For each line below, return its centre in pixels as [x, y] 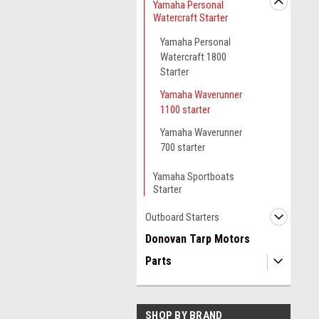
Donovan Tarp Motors [198, 239]
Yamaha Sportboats [194, 177]
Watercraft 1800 [193, 57]
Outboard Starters [182, 217]
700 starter [183, 147]
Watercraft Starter [190, 18]
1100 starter [185, 110]
